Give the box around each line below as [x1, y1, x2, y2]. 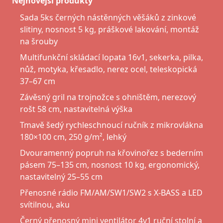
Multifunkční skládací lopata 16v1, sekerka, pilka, [20, 52, 203, 63]
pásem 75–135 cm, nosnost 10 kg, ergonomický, [20, 159, 200, 171]
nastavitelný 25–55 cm [20, 171, 103, 183]
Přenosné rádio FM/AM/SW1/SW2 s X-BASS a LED [20, 187, 203, 199]
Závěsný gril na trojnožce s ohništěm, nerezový [20, 92, 196, 103]
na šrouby [20, 36, 58, 47]
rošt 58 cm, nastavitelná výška [20, 104, 132, 115]
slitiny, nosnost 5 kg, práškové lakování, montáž [20, 24, 199, 35]
